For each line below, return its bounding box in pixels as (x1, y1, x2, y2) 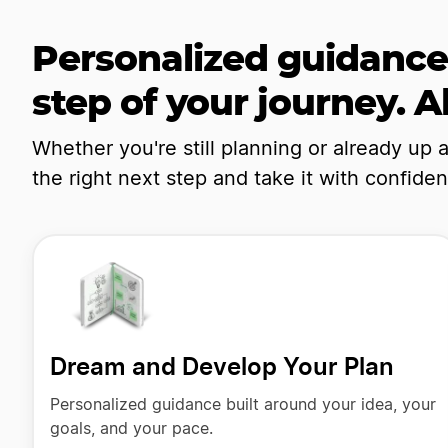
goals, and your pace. (49, 420, 213, 437)
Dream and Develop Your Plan (49, 351, 394, 381)
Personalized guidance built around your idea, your (49, 396, 436, 413)
